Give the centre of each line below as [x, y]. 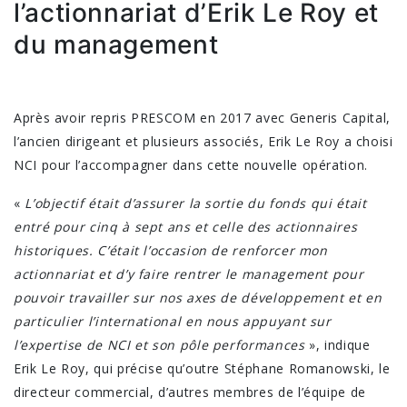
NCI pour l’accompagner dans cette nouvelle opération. [191, 164]
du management [116, 44]
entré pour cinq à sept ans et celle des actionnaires [186, 226]
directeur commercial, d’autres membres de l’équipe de [190, 392]
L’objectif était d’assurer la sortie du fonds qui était [196, 203]
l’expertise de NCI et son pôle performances [162, 344]
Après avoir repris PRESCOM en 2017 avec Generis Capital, [202, 117]
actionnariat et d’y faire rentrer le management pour [189, 273]
